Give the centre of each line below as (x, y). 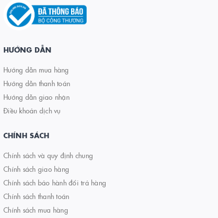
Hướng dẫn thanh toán (37, 83)
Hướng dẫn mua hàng (36, 69)
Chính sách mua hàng (36, 209)
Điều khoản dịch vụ (32, 110)
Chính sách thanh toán (36, 196)
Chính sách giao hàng (36, 169)
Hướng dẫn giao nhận (36, 97)
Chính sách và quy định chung (48, 155)
